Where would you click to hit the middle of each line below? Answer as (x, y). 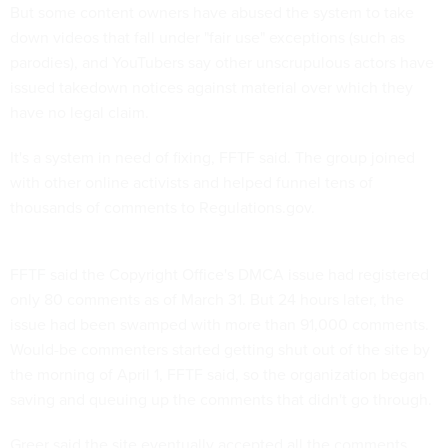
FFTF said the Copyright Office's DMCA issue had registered (219, 274)
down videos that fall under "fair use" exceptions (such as (207, 37)
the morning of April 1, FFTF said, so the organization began (217, 374)
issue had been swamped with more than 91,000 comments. (219, 324)
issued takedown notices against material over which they (211, 87)
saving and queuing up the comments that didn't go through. (221, 399)
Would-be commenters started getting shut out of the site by (220, 349)
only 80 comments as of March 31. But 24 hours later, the (207, 299)
